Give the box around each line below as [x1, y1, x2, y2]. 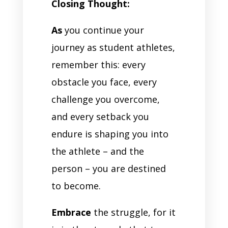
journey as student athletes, [51, 41, 175, 54]
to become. [51, 180, 103, 192]
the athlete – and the [51, 145, 144, 158]
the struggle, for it [91, 206, 176, 219]
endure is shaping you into [51, 128, 168, 140]
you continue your [62, 24, 144, 37]
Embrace [51, 206, 91, 219]
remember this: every [51, 59, 146, 71]
